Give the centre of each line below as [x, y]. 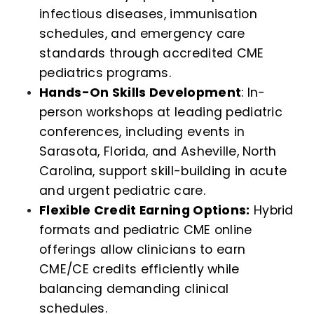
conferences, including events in [142, 132]
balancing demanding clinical [134, 289]
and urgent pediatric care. [122, 191]
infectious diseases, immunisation [148, 14]
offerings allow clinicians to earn [143, 250]
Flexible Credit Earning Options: [145, 211]
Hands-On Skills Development [141, 93]
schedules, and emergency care [142, 34]
